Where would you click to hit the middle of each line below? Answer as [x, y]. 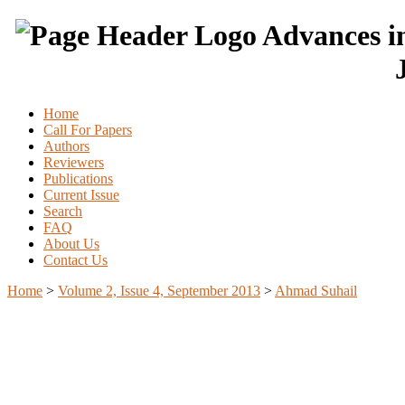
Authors [66, 146]
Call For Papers [88, 129]
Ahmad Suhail [316, 290]
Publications [78, 178]
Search [63, 211]
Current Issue [81, 194]
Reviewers [74, 162]
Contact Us [75, 259]
